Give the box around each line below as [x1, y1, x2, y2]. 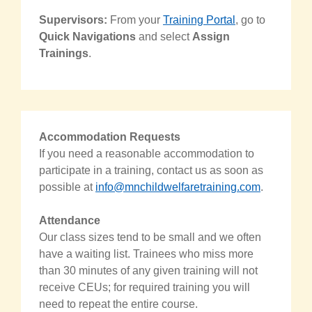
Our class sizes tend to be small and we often [39, 231, 261, 243]
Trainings [39, 47, 88, 59]
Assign [192, 30, 230, 42]
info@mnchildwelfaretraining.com [95, 180, 260, 193]
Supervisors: [39, 13, 107, 26]
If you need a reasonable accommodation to [39, 147, 254, 159]
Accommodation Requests [39, 130, 180, 143]
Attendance [39, 214, 100, 226]
